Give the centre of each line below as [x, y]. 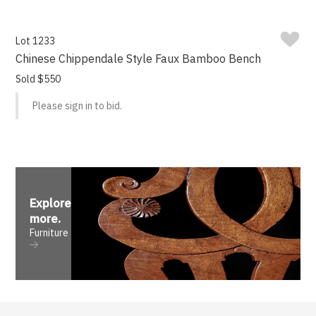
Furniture [49, 233]
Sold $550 [38, 79]
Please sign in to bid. [78, 106]
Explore [51, 203]
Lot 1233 [36, 41]
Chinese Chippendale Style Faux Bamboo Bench [139, 59]
